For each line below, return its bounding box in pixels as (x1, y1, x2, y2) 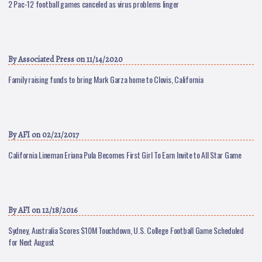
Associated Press (18, 54, 74, 65)
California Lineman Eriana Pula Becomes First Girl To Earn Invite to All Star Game (8, 149, 242, 161)
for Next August (8, 236, 55, 248)
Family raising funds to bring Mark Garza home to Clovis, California (8, 73, 204, 85)
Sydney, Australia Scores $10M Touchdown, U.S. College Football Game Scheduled (8, 224, 244, 236)
